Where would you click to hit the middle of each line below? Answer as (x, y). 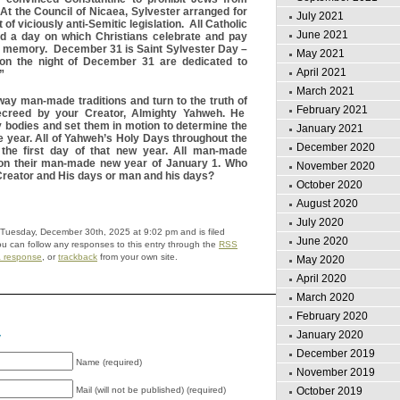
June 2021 (322, 35)
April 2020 (321, 279)
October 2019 (329, 391)
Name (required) (109, 362)
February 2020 (332, 316)
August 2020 (327, 204)
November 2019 (336, 372)
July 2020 (320, 222)
